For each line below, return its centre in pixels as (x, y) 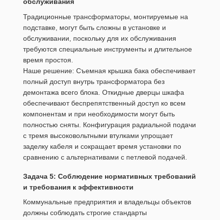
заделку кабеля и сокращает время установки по (102, 146)
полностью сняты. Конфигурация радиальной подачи (110, 124)
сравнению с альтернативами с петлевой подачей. (105, 157)
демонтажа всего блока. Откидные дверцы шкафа (104, 92)
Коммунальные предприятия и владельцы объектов (107, 202)
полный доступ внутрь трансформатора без (94, 81)
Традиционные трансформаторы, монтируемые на (106, 16)
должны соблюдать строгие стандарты (85, 212)
